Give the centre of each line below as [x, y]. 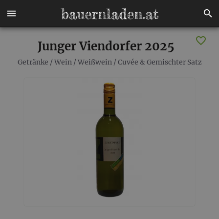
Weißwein [95, 62]
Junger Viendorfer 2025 [106, 46]
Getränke [33, 62]
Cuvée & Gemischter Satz [160, 62]
